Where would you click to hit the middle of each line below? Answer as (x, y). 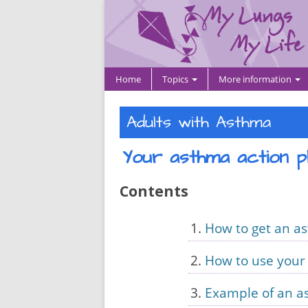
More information (256, 79)
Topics (176, 79)
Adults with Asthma (199, 123)
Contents (154, 191)
